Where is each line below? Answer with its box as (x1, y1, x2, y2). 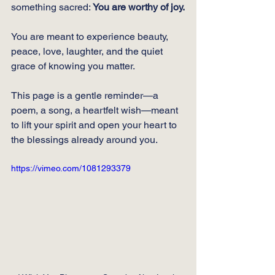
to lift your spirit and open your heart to (11, 119, 179, 131)
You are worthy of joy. (93, 1, 185, 13)
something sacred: (11, 1, 93, 13)
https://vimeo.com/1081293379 (11, 163, 131, 173)
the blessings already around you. (11, 134, 158, 145)
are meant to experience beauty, (28, 31, 171, 42)
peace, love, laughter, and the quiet (11, 45, 165, 57)
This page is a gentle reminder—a (11, 90, 161, 101)
